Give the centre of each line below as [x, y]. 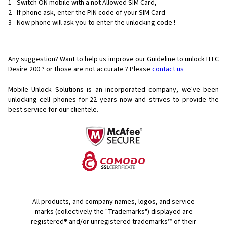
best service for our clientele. [53, 110]
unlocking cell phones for [48, 100]
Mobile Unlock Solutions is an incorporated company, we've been [113, 90]
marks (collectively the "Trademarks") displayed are [113, 212]
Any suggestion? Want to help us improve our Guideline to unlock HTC [113, 60]
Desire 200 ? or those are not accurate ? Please [80, 70]
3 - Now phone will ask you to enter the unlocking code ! [92, 23]
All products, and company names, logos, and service [113, 202]
